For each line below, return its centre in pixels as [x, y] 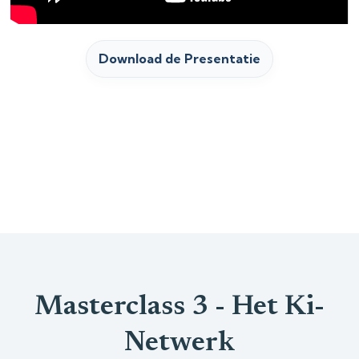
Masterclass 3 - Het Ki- [179, 307]
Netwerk [179, 343]
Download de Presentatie [179, 58]
